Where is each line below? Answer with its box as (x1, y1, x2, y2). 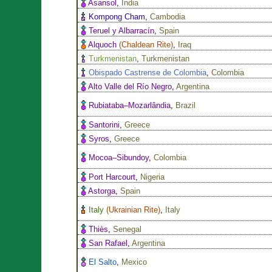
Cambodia (150, 12, 186, 21)
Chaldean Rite (121, 39, 171, 49)
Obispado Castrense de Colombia (89, 67, 207, 77)
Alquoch (88, 39, 117, 49)
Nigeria (140, 172, 165, 182)
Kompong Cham (89, 12, 146, 21)
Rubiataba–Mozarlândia (89, 100, 171, 110)
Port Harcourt (89, 172, 136, 182)
